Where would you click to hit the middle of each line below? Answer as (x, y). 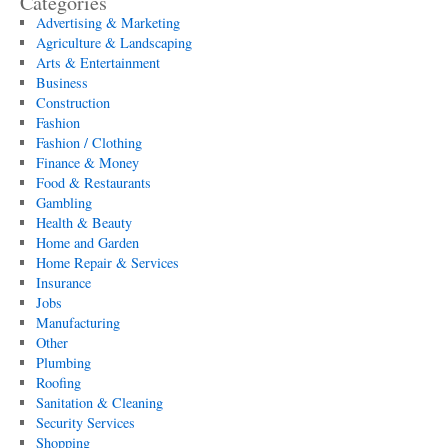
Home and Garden (87, 242)
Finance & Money (87, 162)
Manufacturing (77, 322)
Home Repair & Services (107, 262)
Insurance (63, 282)
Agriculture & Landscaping (113, 42)
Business (61, 82)
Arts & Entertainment (97, 62)
